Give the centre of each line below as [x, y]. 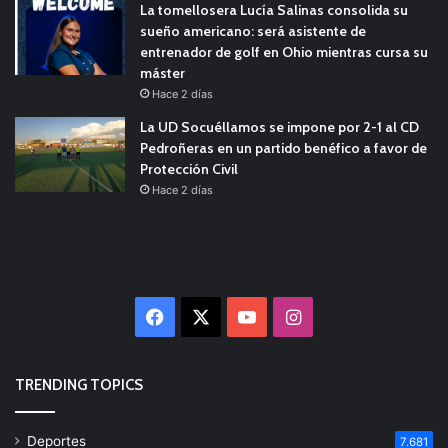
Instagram [343, 316]
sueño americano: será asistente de [253, 30]
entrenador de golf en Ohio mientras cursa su [284, 51]
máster [162, 72]
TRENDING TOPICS [79, 384]
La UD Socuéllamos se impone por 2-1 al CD [279, 126]
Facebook [206, 316]
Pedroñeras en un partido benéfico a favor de [283, 147]
